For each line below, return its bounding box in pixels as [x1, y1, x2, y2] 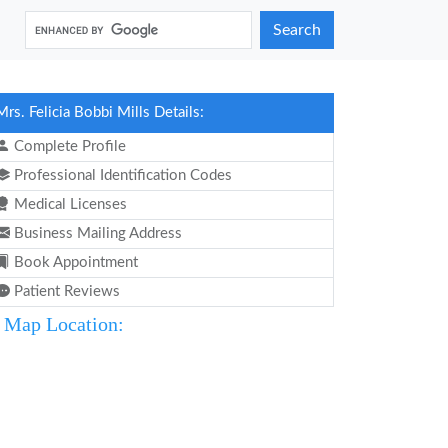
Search [273, 22, 321, 38]
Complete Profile [10, 139, 126, 154]
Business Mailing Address [10, 226, 182, 241]
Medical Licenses [10, 197, 127, 212]
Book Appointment [10, 255, 138, 270]
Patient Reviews [10, 284, 120, 299]
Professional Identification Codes [10, 168, 232, 183]
